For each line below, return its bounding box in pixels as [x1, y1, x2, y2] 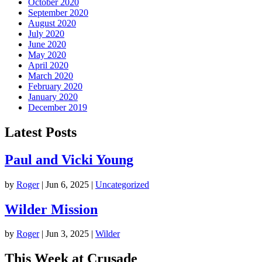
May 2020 [28, 49, 66, 60]
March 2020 [28, 70, 73, 81]
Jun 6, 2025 [46, 179, 89, 189]
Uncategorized [95, 179, 149, 189]
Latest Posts [5, 124, 77, 140]
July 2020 [28, 28, 64, 39]
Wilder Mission [5, 201, 98, 217]
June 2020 [28, 39, 66, 49]
